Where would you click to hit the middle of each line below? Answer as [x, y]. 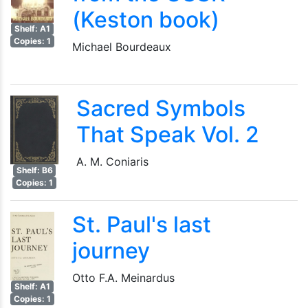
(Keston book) [145, 20]
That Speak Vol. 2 [168, 134]
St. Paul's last [142, 224]
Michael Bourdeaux [121, 47]
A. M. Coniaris [112, 162]
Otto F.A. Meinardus [124, 278]
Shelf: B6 [34, 170]
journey [111, 251]
